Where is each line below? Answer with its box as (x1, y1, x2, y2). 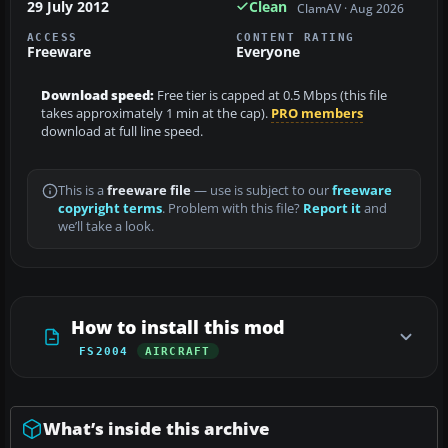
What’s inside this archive (43, 417, 270, 441)
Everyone (236, 42, 300, 62)
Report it (303, 200, 361, 218)
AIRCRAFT (144, 345, 211, 358)
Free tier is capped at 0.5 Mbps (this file (154, 87, 387, 105)
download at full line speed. (41, 123, 203, 141)
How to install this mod (71, 315, 285, 340)
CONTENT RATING (236, 31, 355, 44)
